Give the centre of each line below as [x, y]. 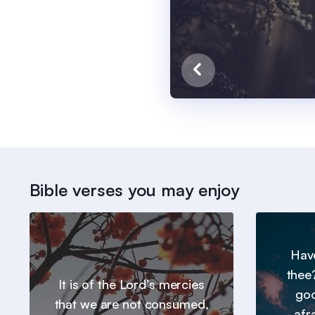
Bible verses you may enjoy [134, 190]
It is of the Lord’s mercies [131, 284]
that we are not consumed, [131, 304]
